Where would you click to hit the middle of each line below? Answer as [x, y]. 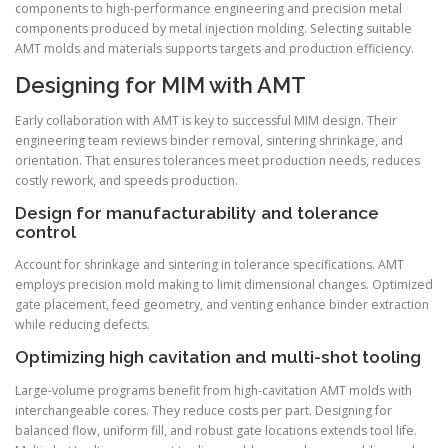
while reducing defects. [82, 325]
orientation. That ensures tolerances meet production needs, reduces [217, 161]
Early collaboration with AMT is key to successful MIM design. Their [206, 121]
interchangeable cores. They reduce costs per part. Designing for [203, 410]
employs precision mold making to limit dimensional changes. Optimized [224, 285]
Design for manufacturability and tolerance [197, 213]
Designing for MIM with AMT [160, 84]
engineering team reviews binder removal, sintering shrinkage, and [209, 141]
